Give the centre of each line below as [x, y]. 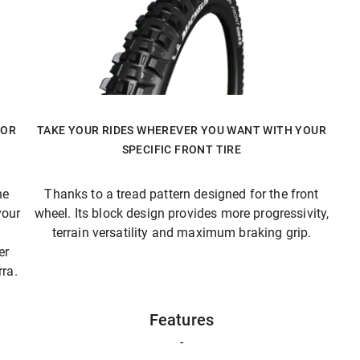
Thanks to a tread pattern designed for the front [182, 194]
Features [182, 320]
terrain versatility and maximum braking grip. [182, 233]
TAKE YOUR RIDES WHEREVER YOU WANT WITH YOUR [182, 130]
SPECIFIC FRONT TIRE [182, 149]
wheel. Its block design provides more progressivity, [182, 213]
